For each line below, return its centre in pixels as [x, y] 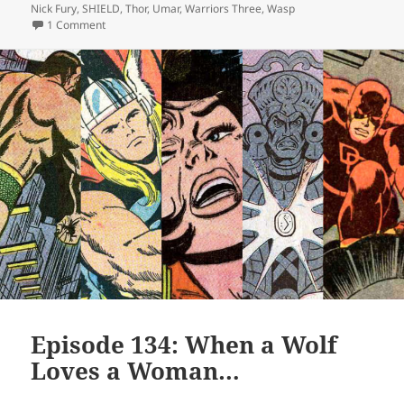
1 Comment [77, 25]
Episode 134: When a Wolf [184, 345]
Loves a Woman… [136, 371]
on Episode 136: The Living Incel [186, 25]
